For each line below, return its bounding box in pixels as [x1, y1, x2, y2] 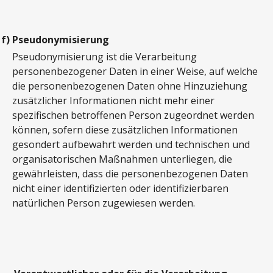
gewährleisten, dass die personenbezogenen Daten [12, 167, 248, 181]
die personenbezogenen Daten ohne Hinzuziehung [12, 79, 247, 93]
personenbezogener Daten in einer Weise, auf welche [12, 65, 258, 79]
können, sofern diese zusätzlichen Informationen [12, 123, 238, 137]
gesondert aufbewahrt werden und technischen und [12, 138, 250, 152]
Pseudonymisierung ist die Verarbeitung [12, 50, 197, 64]
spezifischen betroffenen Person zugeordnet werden [12, 108, 254, 122]
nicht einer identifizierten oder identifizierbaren [12, 182, 229, 196]
